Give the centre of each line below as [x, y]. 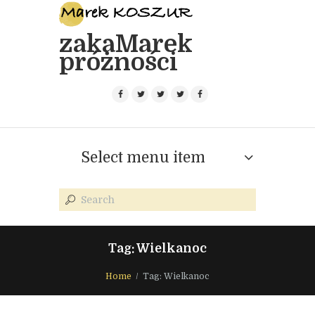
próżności [118, 62]
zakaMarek [126, 44]
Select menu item [143, 158]
